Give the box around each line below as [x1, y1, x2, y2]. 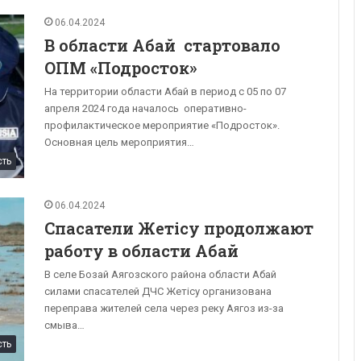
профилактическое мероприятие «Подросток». [44, 118, 280, 131]
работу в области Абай [44, 239, 239, 261]
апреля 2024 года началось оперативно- [44, 102, 247, 114]
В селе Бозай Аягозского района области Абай [44, 268, 276, 280]
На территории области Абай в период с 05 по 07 [44, 85, 286, 98]
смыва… [44, 318, 85, 331]
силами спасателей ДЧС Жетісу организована [44, 284, 272, 297]
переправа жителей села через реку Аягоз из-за [44, 301, 284, 314]
